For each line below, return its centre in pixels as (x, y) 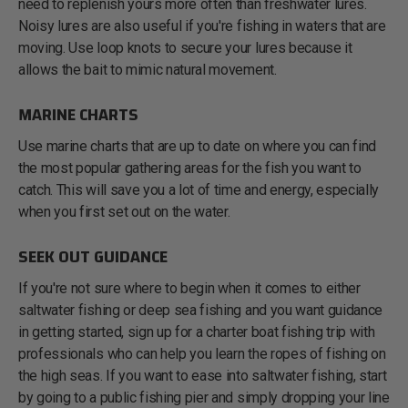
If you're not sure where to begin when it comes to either (189, 288)
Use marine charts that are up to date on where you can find (198, 146)
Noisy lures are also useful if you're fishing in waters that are (202, 25)
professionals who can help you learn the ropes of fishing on (202, 353)
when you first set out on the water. (126, 211)
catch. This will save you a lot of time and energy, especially (199, 189)
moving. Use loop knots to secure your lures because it (185, 47)
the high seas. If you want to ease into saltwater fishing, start (203, 375)
